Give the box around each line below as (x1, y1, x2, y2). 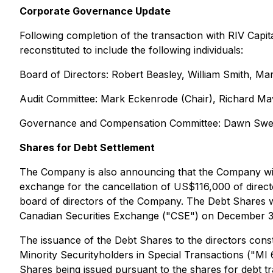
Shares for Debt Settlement (19, 141, 155, 154)
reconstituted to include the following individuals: (19, 44, 243, 56)
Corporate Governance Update (19, 5, 171, 17)
